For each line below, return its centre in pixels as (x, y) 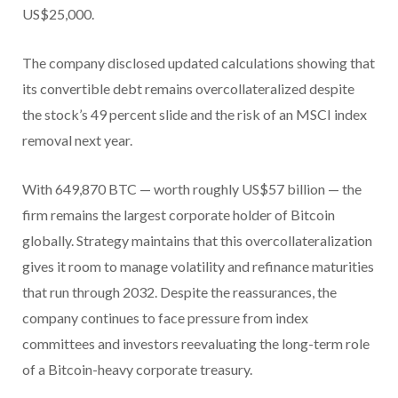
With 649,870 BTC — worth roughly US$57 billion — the (192, 188)
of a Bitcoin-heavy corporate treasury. (137, 369)
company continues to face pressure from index (165, 317)
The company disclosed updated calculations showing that (199, 62)
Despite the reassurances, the (248, 291)
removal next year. (77, 139)
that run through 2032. (91, 291)
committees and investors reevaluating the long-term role (196, 343)
